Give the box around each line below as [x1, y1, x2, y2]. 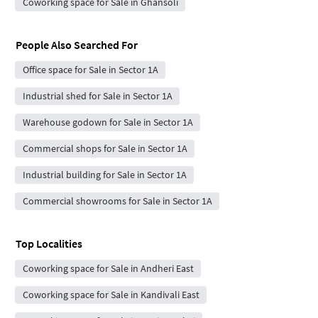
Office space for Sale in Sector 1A [22, 63, 158, 77]
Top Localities [16, 236, 82, 251]
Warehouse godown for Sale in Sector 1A [22, 116, 193, 129]
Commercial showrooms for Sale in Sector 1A [22, 194, 212, 208]
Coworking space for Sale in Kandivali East [22, 288, 199, 302]
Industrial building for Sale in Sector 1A [22, 168, 187, 182]
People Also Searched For [16, 38, 138, 53]
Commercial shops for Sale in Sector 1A [22, 142, 187, 155]
